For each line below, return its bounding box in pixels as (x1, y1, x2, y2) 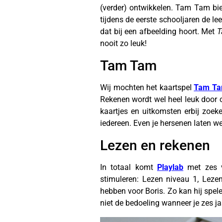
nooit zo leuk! (100, 39, 147, 48)
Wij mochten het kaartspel (100, 83, 194, 92)
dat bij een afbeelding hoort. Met (100, 27, 217, 36)
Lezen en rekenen (100, 137, 210, 154)
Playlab (157, 163, 183, 172)
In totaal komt (100, 163, 157, 172)
